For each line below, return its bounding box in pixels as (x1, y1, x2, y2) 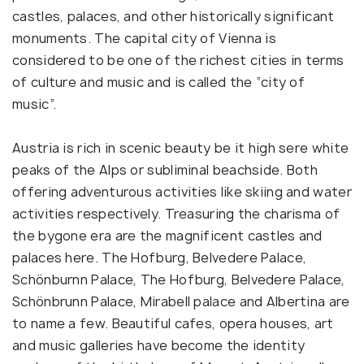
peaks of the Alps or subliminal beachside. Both (12, 161, 318, 180)
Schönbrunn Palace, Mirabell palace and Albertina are (12, 292, 350, 311)
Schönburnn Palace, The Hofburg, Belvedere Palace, (12, 271, 345, 289)
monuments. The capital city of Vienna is (12, 29, 276, 48)
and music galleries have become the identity (12, 336, 305, 355)
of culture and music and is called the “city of (12, 73, 305, 92)
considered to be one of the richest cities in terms (12, 51, 344, 70)
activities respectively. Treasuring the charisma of (12, 205, 340, 223)
